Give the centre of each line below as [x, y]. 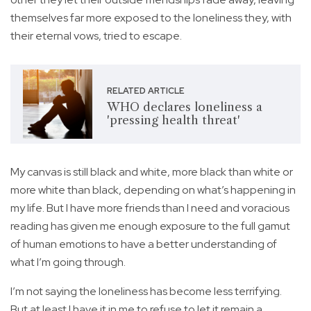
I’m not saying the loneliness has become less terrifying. [146, 291]
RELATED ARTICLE [145, 91]
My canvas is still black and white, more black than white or [152, 171]
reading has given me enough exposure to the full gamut [150, 226]
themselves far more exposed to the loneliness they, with [151, 17]
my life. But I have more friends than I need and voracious [150, 208]
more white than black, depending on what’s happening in [153, 190]
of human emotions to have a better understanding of [144, 244]
